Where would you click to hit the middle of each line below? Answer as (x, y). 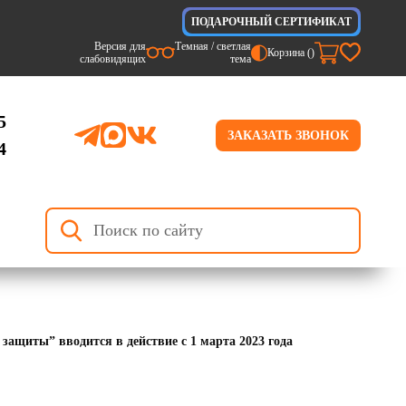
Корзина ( (289, 53)
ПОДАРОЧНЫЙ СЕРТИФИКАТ (271, 22)
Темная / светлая (213, 46)
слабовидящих (113, 59)
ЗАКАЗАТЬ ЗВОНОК (288, 135)
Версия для (121, 46)
